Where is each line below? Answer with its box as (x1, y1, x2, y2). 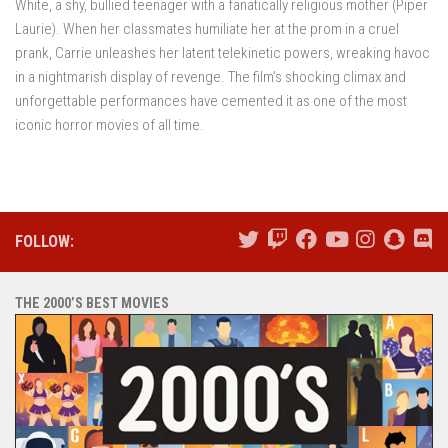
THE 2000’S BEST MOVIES (15, 294, 169, 311)
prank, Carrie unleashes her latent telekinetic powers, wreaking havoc (15, 43, 430, 62)
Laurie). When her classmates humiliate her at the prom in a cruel (15, 19, 399, 38)
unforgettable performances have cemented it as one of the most (15, 91, 407, 110)
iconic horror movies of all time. (15, 115, 204, 134)
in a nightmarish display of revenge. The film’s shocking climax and (15, 67, 406, 86)
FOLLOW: (15, 231, 74, 251)
